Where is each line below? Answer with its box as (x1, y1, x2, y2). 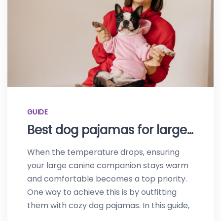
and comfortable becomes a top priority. (27, 173, 187, 184)
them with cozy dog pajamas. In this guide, (27, 199, 189, 211)
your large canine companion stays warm (27, 159, 188, 171)
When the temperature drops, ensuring (27, 146, 180, 158)
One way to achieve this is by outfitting (27, 186, 177, 198)
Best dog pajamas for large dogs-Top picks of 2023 (187, 121, 193, 138)
